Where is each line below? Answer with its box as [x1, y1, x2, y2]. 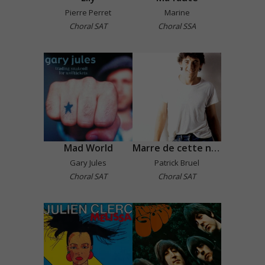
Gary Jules [70, 157, 106, 168]
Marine [164, 7, 190, 18]
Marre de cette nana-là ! [211, 141, 219, 154]
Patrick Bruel [154, 157, 199, 168]
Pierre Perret [65, 7, 111, 18]
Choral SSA [158, 20, 196, 31]
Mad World [63, 141, 113, 154]
